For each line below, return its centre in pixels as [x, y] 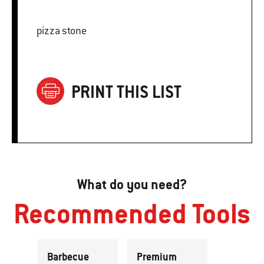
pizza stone [62, 30]
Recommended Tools [132, 213]
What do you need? [132, 184]
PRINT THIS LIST [126, 92]
